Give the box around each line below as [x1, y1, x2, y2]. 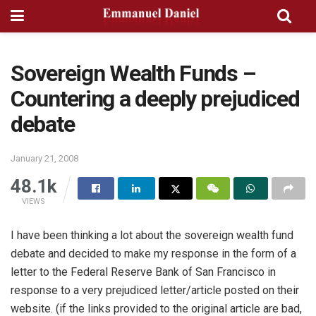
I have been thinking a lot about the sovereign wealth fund [11, 229, 293, 242]
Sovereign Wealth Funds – [11, 60, 256, 87]
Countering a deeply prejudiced [11, 85, 300, 112]
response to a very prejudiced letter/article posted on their [11, 284, 299, 297]
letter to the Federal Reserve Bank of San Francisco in [11, 265, 276, 279]
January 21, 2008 [11, 153, 78, 164]
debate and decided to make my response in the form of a [11, 247, 296, 260]
